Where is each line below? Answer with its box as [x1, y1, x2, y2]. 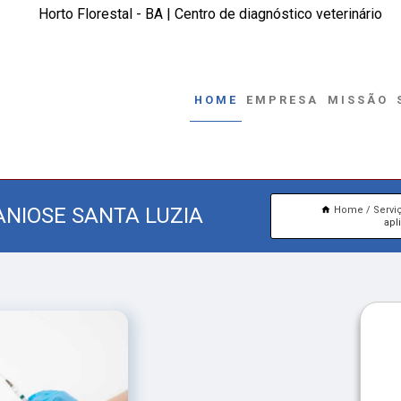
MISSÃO [327, 92, 388, 107]
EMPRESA [246, 92, 320, 107]
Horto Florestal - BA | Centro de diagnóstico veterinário [38, 5, 383, 23]
